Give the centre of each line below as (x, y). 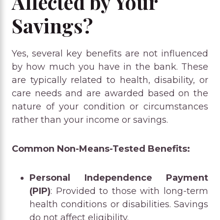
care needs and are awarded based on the (110, 93)
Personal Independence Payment (119, 178)
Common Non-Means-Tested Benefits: (101, 149)
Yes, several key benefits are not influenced (110, 53)
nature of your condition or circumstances (110, 106)
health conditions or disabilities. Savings (119, 204)
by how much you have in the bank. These (110, 67)
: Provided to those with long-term (129, 191)
